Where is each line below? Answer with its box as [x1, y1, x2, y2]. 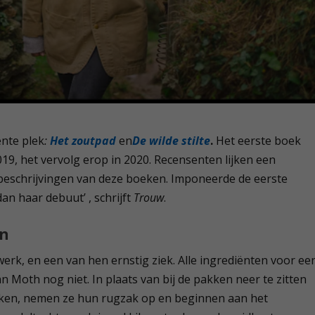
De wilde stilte [132, 132, 211, 148]
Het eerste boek [213, 132, 302, 148]
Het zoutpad [50, 132, 117, 148]
